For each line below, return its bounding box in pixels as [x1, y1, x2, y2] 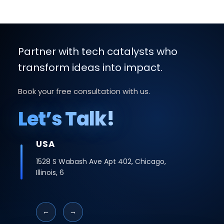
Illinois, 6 [35, 167, 64, 177]
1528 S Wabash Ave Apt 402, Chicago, [35, 156, 166, 166]
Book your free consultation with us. [17, 85, 150, 96]
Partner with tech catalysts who [17, 44, 177, 58]
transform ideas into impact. [17, 60, 162, 74]
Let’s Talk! [17, 105, 114, 132]
